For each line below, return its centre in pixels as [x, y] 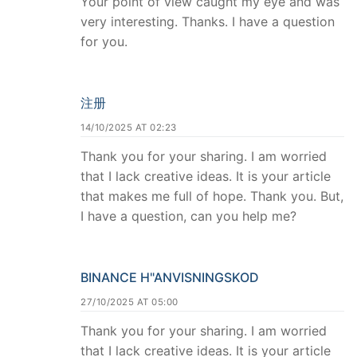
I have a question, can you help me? [188, 216]
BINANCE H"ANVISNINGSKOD [170, 277]
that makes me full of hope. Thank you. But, [212, 196]
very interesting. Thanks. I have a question [208, 22]
